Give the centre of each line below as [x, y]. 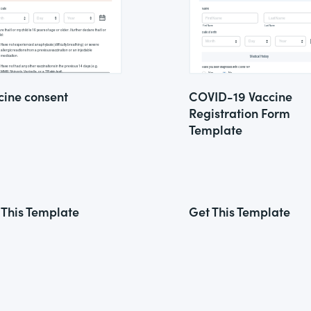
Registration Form [239, 113]
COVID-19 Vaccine [241, 96]
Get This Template [239, 211]
